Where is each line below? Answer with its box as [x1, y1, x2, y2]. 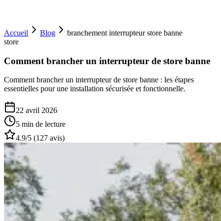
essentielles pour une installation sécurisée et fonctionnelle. [4, 84, 185, 93]
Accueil [4, 29, 28, 37]
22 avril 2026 [16, 106, 57, 115]
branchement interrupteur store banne [67, 29, 183, 37]
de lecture [34, 120, 66, 129]
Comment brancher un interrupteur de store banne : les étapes [4, 75, 194, 84]
